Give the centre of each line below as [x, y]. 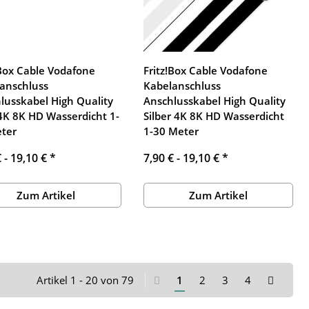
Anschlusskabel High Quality [214, 100]
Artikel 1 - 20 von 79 [85, 280]
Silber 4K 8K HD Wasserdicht [213, 116]
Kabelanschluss [182, 85]
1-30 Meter [171, 131]
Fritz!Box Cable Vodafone [205, 70]
